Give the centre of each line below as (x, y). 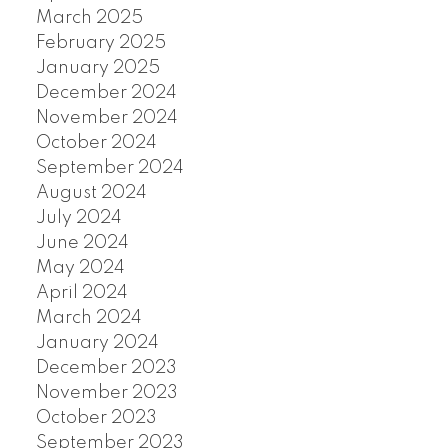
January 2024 (97, 343)
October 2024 (96, 143)
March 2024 (88, 318)
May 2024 (80, 268)
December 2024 (106, 93)
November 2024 (106, 118)
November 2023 (106, 393)
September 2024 (109, 168)
